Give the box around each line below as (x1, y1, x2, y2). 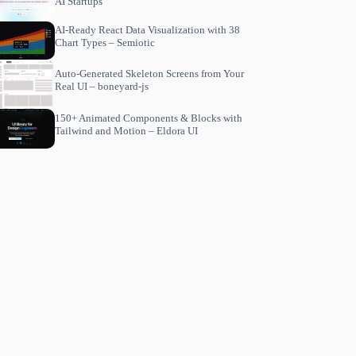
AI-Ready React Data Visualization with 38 (54, 23, 240, 36)
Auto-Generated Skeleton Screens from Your (54, 67, 244, 79)
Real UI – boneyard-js (54, 79, 149, 92)
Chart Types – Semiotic (54, 36, 155, 48)
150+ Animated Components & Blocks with (54, 111, 242, 124)
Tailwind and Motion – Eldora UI (54, 124, 198, 137)
